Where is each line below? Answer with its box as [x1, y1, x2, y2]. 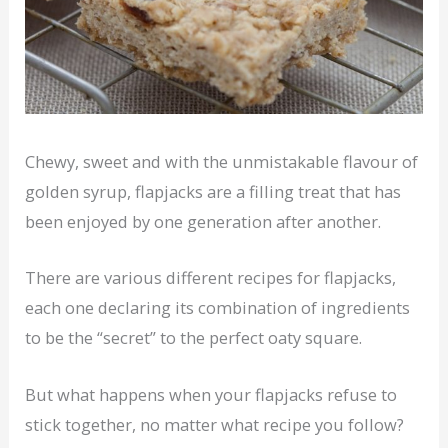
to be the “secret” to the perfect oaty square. [25, 326, 363, 350]
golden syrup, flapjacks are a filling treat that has [25, 180, 402, 204]
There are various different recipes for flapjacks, [25, 266, 397, 290]
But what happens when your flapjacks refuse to [25, 382, 398, 406]
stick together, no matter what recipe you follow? [25, 412, 405, 436]
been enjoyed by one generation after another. [25, 210, 382, 234]
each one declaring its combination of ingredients [25, 296, 411, 320]
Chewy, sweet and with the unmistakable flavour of [25, 150, 419, 174]
